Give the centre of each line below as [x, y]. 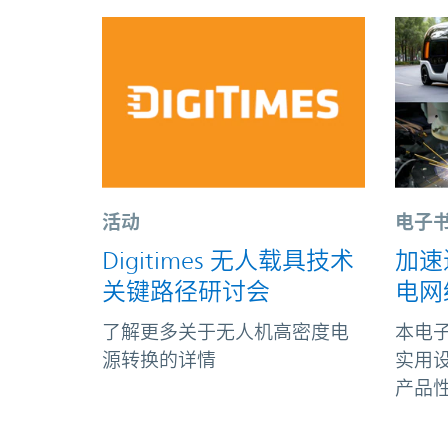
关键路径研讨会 [186, 291]
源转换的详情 [159, 359]
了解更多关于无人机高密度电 [225, 331]
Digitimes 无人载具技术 [228, 260]
